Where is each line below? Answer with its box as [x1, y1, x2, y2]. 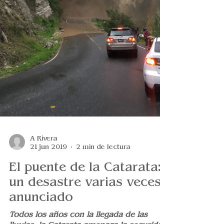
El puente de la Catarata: [9, 184, 161, 198]
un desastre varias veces [9, 199, 161, 213]
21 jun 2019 [30, 167, 67, 174]
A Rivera [30, 158, 57, 166]
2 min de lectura [76, 167, 130, 174]
